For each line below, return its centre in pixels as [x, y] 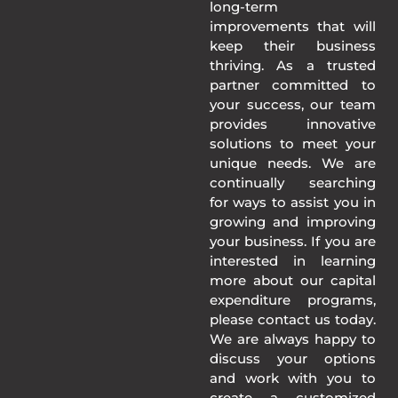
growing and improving [292, 222]
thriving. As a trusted [292, 66]
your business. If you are [292, 242]
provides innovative [292, 124]
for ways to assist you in [292, 203]
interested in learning [292, 261]
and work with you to [292, 378]
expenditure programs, [292, 300]
